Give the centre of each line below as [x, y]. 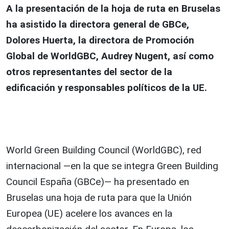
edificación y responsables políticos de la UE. [107, 88]
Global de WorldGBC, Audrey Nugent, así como [110, 56]
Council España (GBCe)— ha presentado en [98, 182]
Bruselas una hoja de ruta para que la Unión [99, 198]
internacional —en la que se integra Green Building [112, 166]
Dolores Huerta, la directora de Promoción [100, 40]
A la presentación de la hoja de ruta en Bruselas [113, 9]
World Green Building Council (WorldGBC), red [104, 150]
